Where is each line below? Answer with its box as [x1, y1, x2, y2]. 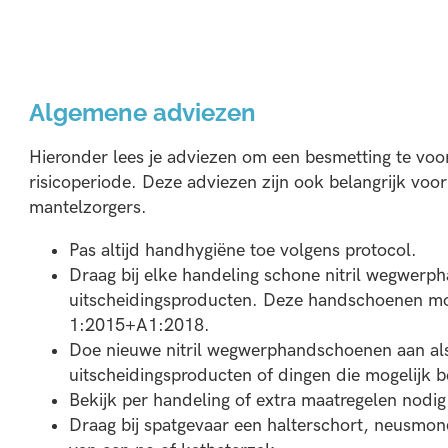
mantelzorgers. [28, 196, 147, 218]
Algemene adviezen [28, 98, 256, 127]
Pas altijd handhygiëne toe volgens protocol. [68, 239, 417, 261]
